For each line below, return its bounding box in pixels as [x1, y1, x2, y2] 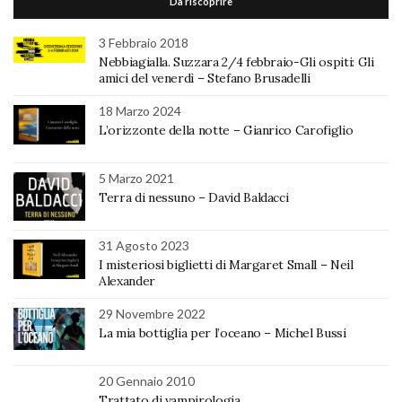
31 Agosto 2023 [99, 237, 189, 253]
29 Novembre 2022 [99, 305, 205, 321]
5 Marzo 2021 [99, 170, 174, 186]
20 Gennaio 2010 [99, 372, 195, 389]
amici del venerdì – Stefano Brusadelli [99, 69, 310, 86]
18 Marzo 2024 [99, 102, 181, 118]
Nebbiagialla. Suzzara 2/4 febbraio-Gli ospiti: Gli [99, 53, 374, 70]
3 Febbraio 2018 [99, 34, 188, 50]
